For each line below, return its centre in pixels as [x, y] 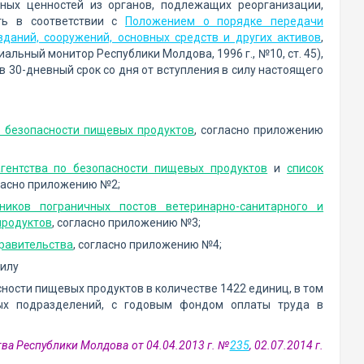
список [305, 168]
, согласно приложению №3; [126, 223]
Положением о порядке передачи [224, 21]
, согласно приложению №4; [147, 245]
